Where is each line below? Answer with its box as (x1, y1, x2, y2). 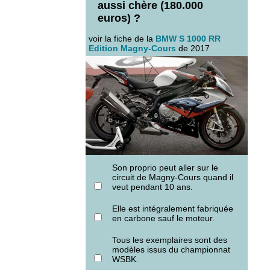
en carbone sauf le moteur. (112, 213, 215, 223)
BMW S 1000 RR (155, 34, 221, 43)
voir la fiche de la (89, 34, 155, 43)
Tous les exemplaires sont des (112, 234, 227, 245)
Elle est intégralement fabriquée (112, 203, 233, 213)
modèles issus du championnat (112, 244, 230, 254)
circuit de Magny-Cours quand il (112, 172, 233, 182)
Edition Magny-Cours (89, 43, 176, 53)
